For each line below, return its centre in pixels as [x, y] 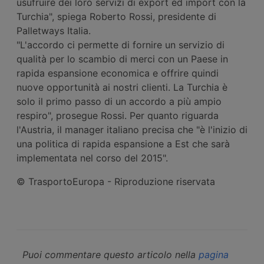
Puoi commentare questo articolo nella [110, 254]
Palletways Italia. [54, 30]
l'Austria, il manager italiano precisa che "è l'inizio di [132, 129]
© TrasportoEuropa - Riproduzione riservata [116, 181]
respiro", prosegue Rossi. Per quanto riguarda [118, 115]
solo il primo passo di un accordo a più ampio [119, 101]
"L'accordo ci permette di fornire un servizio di [121, 44]
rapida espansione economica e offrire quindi [118, 73]
